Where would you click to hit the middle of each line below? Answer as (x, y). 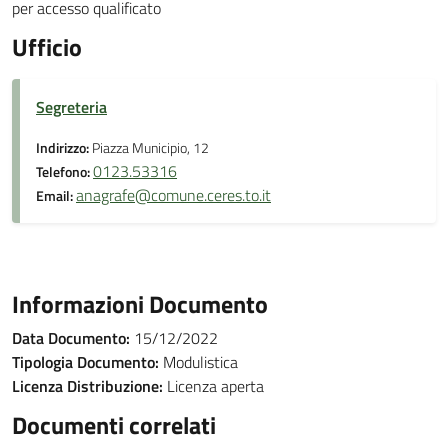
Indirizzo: (64, 148)
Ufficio (47, 47)
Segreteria (71, 107)
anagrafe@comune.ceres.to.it (173, 195)
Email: (56, 196)
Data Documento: (71, 338)
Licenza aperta (213, 386)
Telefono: (64, 172)
